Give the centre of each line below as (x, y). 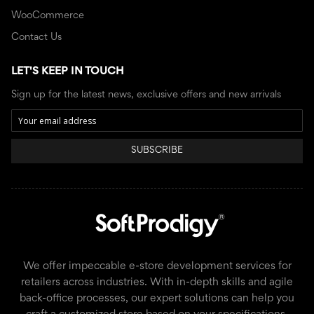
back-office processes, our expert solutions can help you (157, 299)
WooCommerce (48, 16)
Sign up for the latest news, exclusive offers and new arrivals (146, 95)
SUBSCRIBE (157, 151)
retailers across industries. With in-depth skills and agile (157, 283)
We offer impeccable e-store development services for (157, 267)
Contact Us (36, 38)
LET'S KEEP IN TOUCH (68, 72)
